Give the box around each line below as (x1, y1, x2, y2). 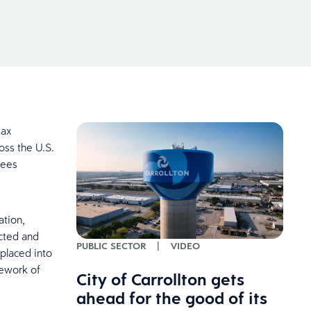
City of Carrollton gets (76, 267, 244, 290)
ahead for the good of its (76, 286, 267, 309)
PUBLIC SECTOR (76, 239, 146, 252)
